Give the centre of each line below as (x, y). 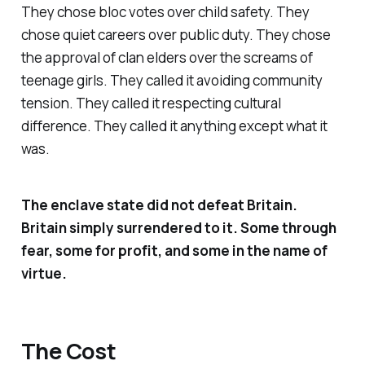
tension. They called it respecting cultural (151, 103)
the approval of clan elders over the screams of (167, 57)
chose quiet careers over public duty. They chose (176, 34)
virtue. (44, 273)
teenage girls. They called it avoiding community (172, 80)
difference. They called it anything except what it (174, 125)
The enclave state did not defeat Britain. (159, 204)
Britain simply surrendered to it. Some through (178, 227)
